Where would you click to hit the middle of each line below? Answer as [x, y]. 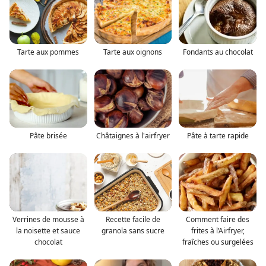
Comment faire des [218, 219]
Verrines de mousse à [48, 219]
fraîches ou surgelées [218, 242]
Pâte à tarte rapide [218, 135]
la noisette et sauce [48, 230]
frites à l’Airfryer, [218, 230]
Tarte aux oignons [133, 52]
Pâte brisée [48, 135]
